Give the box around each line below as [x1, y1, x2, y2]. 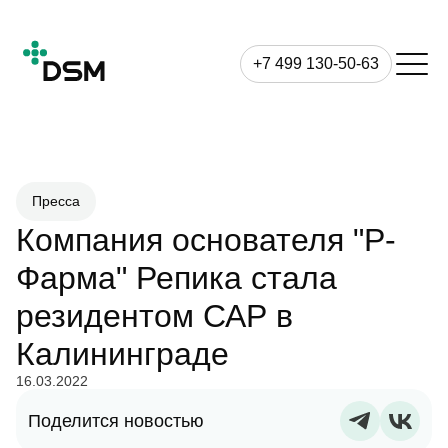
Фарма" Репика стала [16, 260, 337, 296]
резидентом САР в [16, 298, 293, 334]
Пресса [32, 193, 80, 209]
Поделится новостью [28, 410, 204, 431]
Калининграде [16, 336, 229, 372]
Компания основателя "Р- [16, 222, 396, 258]
